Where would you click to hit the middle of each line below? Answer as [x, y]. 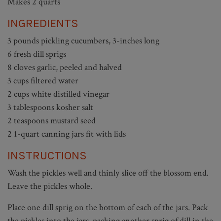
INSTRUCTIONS [47, 155]
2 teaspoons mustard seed [52, 120]
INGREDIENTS [43, 23]
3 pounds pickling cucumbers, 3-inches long [83, 40]
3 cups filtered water [43, 80]
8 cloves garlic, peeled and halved [65, 67]
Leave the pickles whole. [50, 186]
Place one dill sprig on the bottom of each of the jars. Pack [108, 207]
